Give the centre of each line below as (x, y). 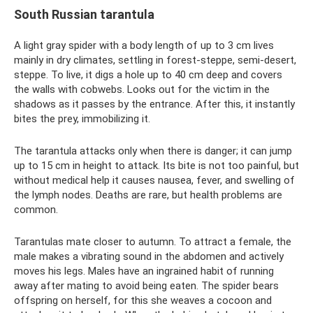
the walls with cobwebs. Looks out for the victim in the (142, 89)
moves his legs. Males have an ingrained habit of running (144, 271)
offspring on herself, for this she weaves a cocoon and (143, 300)
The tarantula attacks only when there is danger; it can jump (153, 151)
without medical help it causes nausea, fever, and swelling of (154, 180)
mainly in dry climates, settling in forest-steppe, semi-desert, (155, 60)
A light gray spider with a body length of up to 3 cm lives (144, 45)
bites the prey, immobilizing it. (82, 118)
